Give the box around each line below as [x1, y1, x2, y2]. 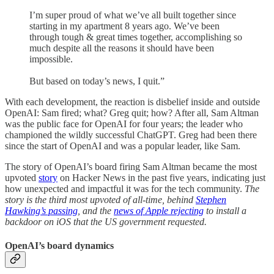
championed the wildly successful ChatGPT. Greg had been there [5, 129, 257, 140]
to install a [204, 205, 246, 216]
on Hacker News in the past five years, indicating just [57, 172, 265, 183]
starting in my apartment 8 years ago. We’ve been [29, 20, 220, 31]
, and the [78, 205, 114, 216]
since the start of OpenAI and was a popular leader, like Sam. [5, 140, 240, 151]
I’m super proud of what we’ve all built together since [29, 9, 236, 20]
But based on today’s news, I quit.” [29, 75, 165, 86]
